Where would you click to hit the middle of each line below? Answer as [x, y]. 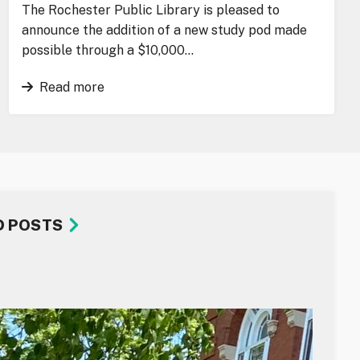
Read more [72, 88]
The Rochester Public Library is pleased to [150, 10]
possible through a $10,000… [107, 51]
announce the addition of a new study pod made [164, 31]
